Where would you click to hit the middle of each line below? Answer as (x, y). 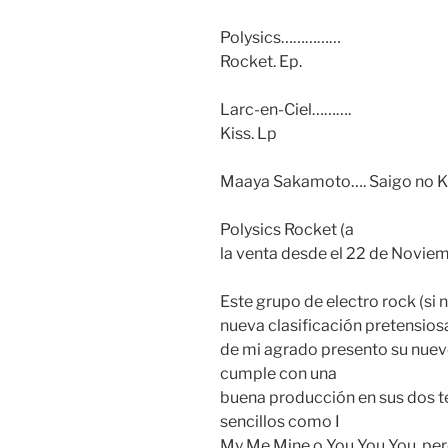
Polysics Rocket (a (287, 230)
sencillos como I (280, 422)
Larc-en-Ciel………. (285, 110)
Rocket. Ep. (261, 62)
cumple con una (278, 374)
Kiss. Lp (248, 134)
